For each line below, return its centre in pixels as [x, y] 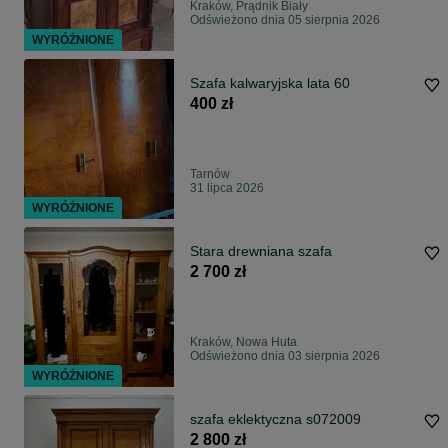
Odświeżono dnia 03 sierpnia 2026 [285, 356]
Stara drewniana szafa [261, 251]
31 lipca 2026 [227, 188]
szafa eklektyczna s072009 [275, 419]
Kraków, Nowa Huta [243, 342]
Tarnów [210, 174]
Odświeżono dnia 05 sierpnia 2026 [285, 20]
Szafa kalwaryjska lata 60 [270, 83]
